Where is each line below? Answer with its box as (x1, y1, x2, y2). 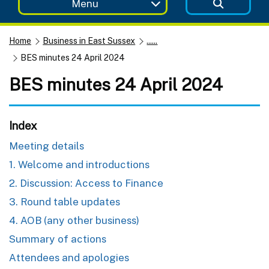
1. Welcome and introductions (9, 158, 150, 171)
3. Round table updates (9, 195, 120, 208)
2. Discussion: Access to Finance (9, 177, 163, 189)
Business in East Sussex (43, 35, 136, 46)
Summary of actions (9, 232, 106, 245)
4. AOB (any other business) (9, 214, 139, 226)
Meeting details (9, 139, 84, 152)
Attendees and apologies (9, 251, 129, 264)
